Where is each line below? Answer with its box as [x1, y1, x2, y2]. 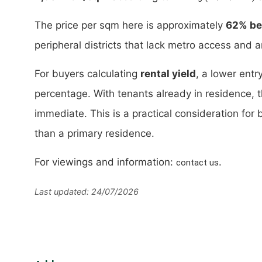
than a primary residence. [35, 127, 154, 140]
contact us [176, 157, 219, 168]
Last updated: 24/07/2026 [35, 187, 139, 197]
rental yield [140, 68, 196, 80]
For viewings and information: [35, 156, 176, 168]
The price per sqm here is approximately [35, 19, 226, 32]
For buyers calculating [35, 68, 140, 80]
